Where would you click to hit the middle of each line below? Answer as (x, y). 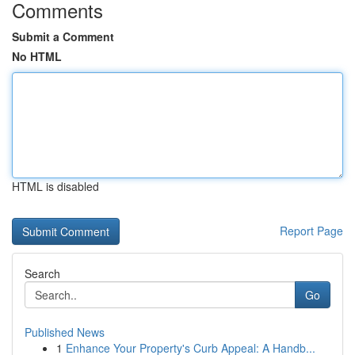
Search (42, 273)
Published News (65, 332)
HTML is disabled (55, 186)
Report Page (311, 231)
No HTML (37, 56)
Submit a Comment (63, 36)
